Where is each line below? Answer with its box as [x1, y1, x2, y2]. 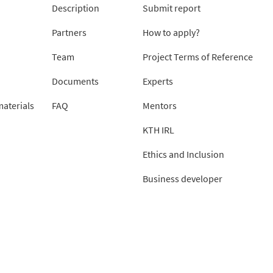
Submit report [143, 1, 200, 14]
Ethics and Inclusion [143, 147, 224, 160]
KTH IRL [143, 123, 174, 136]
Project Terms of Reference [143, 50, 253, 63]
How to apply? [143, 26, 200, 38]
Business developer [143, 172, 222, 185]
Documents [52, 74, 99, 87]
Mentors [143, 99, 177, 112]
